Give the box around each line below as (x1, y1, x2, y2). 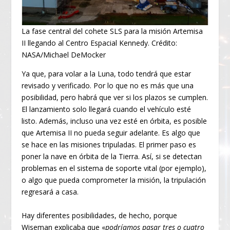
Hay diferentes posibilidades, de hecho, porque (22, 210, 178, 220)
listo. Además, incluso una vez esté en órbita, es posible (22, 116, 207, 126)
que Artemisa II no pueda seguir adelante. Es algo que (22, 128, 201, 138)
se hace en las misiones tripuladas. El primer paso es (22, 140, 197, 150)
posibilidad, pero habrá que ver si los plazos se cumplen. (22, 92, 208, 103)
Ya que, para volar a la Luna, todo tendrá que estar (22, 69, 191, 79)
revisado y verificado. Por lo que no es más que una (22, 81, 194, 91)
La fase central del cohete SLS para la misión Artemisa (22, 26, 203, 36)
